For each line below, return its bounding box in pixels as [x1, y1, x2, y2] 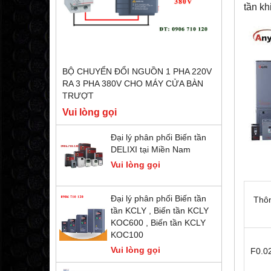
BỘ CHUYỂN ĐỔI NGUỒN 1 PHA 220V [62, 67, 212, 77]
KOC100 [111, 230, 143, 240]
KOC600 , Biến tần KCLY [111, 218, 206, 228]
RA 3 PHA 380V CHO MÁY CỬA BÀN [62, 79, 203, 89]
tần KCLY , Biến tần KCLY [111, 206, 209, 216]
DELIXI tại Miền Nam [111, 145, 191, 155]
